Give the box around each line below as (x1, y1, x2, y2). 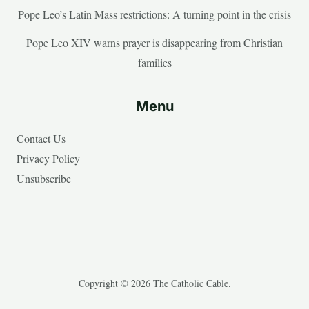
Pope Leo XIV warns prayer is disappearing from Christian (26, 35, 283, 50)
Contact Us (17, 131, 66, 146)
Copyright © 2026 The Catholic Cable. (78, 277, 231, 290)
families (137, 55, 172, 70)
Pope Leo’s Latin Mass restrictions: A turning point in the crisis (18, 7, 291, 22)
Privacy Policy (17, 151, 80, 166)
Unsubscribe (17, 171, 71, 186)
